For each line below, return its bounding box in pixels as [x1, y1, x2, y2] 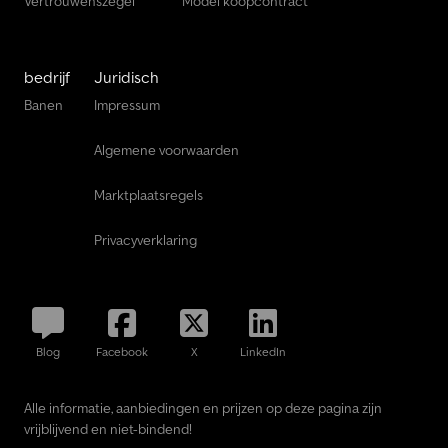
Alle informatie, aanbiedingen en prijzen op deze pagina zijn [24, 398, 382, 417]
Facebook [96, 343, 148, 359]
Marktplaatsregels [94, 185, 203, 204]
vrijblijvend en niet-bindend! [24, 419, 192, 438]
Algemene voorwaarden [94, 140, 239, 159]
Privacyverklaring [94, 230, 197, 249]
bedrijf [24, 66, 70, 87]
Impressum [94, 95, 160, 114]
